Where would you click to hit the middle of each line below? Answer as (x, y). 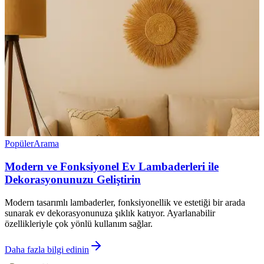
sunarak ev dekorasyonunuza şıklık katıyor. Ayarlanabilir (110, 213)
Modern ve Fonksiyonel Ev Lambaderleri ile (112, 166)
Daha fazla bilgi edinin (47, 249)
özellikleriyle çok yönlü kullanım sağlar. (79, 223)
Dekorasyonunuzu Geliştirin (73, 179)
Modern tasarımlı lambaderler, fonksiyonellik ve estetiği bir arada (125, 202)
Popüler (19, 144)
